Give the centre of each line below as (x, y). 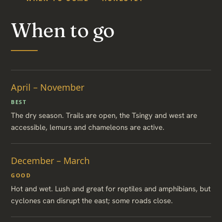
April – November (48, 87)
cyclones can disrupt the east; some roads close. (92, 200)
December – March (50, 160)
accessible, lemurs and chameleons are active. (88, 127)
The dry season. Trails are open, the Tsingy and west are (104, 115)
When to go (63, 30)
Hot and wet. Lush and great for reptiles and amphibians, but (111, 189)
